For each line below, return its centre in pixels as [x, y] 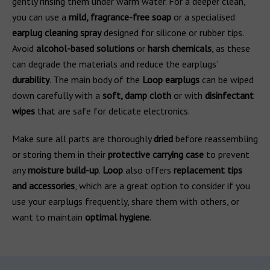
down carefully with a [57, 95]
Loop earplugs [171, 80]
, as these [231, 48]
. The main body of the [96, 80]
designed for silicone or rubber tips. [172, 33]
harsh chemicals [180, 48]
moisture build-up [63, 170]
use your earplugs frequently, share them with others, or [126, 201]
